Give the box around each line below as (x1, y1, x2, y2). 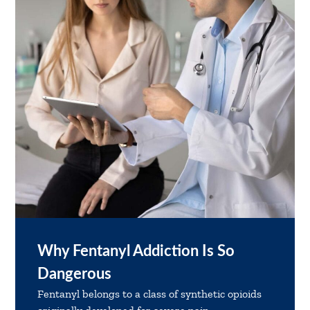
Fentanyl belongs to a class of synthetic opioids (37, 286, 262, 300)
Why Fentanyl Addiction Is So (37, 243, 235, 259)
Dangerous (37, 266, 112, 282)
